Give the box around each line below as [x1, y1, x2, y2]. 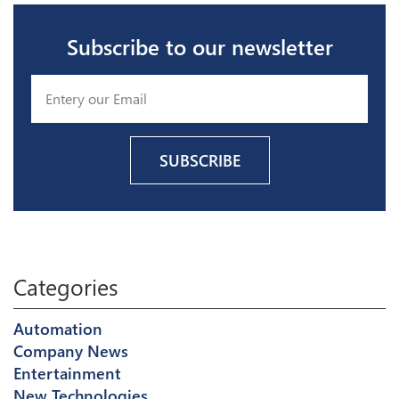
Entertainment [13, 362, 121, 384]
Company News [13, 340, 128, 362]
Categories [13, 272, 118, 301]
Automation [13, 318, 102, 339]
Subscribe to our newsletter [66, 32, 333, 61]
